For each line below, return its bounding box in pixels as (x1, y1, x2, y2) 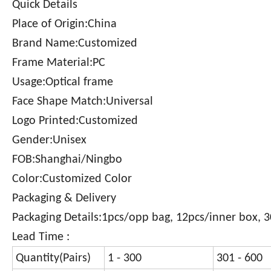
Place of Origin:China (12, 18, 117, 31)
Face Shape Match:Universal (12, 96, 153, 108)
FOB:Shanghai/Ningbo (12, 154, 122, 166)
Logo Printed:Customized (12, 115, 138, 128)
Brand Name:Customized (12, 38, 137, 50)
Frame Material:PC (12, 57, 105, 70)
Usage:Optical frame (12, 76, 113, 89)
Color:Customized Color (12, 173, 132, 186)
